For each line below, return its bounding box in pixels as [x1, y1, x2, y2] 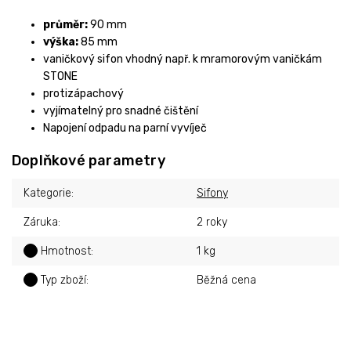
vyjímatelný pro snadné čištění [43, 104, 198, 118]
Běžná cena [197, 273, 256, 288]
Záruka [24, 215, 58, 230]
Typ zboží [38, 273, 86, 288]
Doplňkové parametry [12, 152, 165, 170]
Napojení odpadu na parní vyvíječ [43, 121, 207, 136]
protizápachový [43, 87, 124, 101]
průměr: [43, 18, 88, 32]
